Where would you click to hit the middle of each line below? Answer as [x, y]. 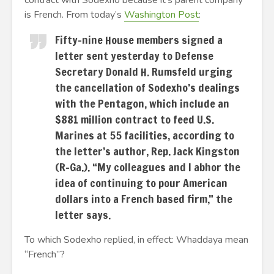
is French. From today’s [74, 15]
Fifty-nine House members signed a [139, 40]
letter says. [83, 215]
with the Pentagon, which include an [142, 103]
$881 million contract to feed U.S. [135, 119]
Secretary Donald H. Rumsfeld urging [144, 72]
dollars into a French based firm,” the [144, 199]
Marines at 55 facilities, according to [145, 135]
